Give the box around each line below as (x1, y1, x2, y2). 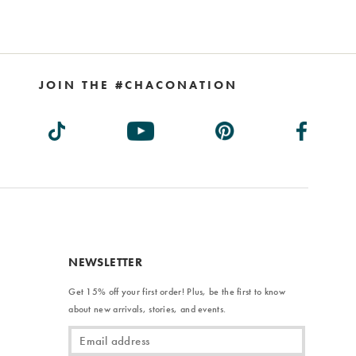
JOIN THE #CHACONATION (38, 76, 238, 93)
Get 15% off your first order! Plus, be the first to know (68, 284, 286, 298)
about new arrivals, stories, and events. (68, 302, 226, 315)
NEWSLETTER (68, 253, 143, 270)
